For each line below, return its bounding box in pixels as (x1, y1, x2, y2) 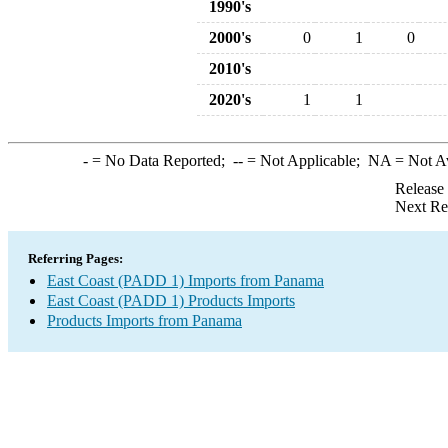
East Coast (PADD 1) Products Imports (47, 292, 295, 309)
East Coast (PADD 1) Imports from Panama (47, 272, 324, 289)
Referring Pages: (28, 251, 123, 266)
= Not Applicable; (242, 152, 368, 169)
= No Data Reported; (87, 152, 233, 169)
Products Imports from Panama (47, 312, 242, 329)
